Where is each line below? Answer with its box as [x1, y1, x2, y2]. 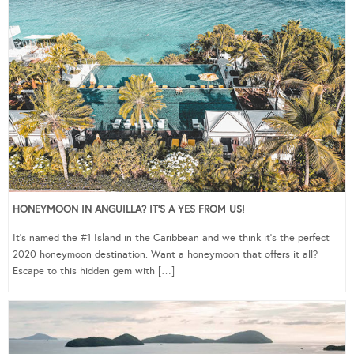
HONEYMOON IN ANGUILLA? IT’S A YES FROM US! [13, 202, 245, 216]
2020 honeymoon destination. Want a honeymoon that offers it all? [13, 247, 318, 261]
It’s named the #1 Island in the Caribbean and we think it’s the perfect [13, 231, 330, 244]
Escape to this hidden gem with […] [13, 264, 175, 277]
